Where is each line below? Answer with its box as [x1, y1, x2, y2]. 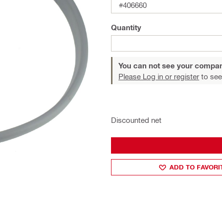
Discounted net [111, 115, 162, 124]
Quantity [111, 23, 141, 32]
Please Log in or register [118, 72, 199, 81]
